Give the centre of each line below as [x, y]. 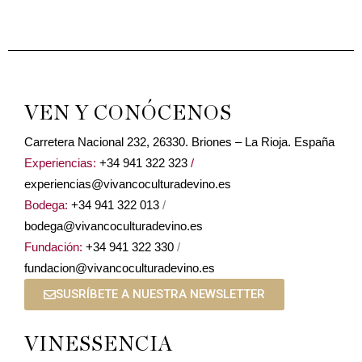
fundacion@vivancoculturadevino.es [120, 268]
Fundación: [53, 247]
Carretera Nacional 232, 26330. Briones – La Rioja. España [179, 142]
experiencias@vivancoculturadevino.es [128, 184]
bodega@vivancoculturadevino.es [114, 226]
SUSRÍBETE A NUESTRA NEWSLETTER [160, 295]
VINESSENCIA [99, 345]
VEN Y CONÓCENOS [128, 114]
